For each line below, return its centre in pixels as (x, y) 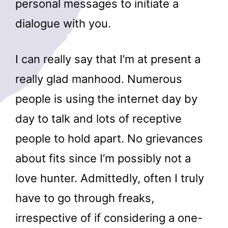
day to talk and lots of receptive (98, 119)
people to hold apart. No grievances (109, 139)
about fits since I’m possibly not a (103, 159)
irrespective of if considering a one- (109, 218)
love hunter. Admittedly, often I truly (110, 178)
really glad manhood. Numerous (99, 79)
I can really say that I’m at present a (108, 59)
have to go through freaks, (85, 198)
